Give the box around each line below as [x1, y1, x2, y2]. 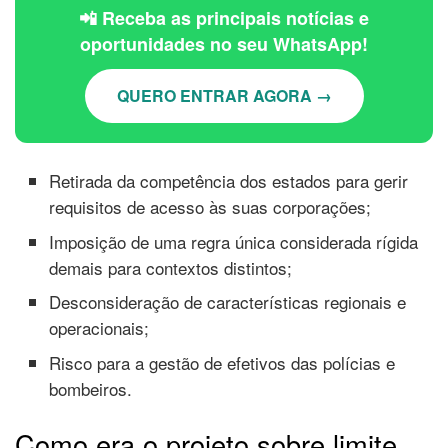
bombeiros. [49, 375, 133, 401]
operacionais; [49, 315, 150, 341]
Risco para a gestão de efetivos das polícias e [49, 349, 396, 375]
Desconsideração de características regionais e [49, 289, 407, 315]
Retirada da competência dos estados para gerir [49, 168, 409, 194]
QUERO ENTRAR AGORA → [116, 84, 332, 108]
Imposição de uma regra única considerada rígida [49, 228, 419, 254]
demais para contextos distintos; [49, 254, 293, 280]
